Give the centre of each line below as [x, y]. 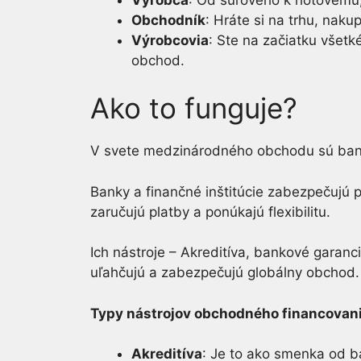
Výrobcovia [170, 40]
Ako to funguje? [194, 108]
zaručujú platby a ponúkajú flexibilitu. [210, 212]
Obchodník [168, 20]
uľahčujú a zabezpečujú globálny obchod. [225, 272]
